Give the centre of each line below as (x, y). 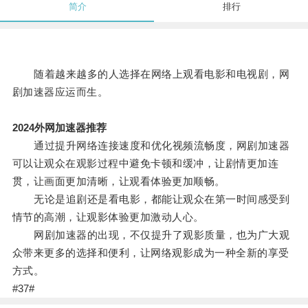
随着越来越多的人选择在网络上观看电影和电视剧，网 (151, 74)
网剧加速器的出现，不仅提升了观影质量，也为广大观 (151, 235)
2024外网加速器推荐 (59, 128)
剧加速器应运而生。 (60, 92)
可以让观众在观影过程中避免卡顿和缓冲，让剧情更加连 (145, 164)
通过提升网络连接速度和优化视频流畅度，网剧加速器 (151, 146)
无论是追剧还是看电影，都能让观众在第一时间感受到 (151, 199)
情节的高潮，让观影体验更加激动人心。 (108, 217)
